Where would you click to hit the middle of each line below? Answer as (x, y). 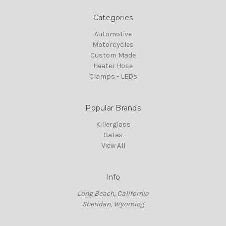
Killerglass (113, 125)
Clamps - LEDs (113, 77)
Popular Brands (113, 108)
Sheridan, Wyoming (113, 204)
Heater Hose (113, 66)
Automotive (113, 34)
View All (113, 146)
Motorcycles (113, 45)
